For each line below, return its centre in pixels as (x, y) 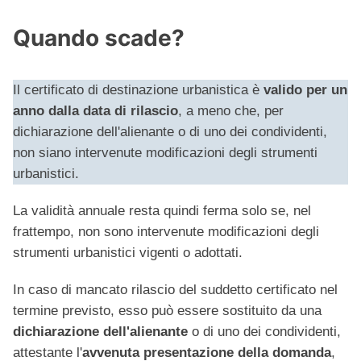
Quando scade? (99, 38)
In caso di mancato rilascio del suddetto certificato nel (175, 290)
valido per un (305, 90)
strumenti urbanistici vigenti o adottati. (128, 253)
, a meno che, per (231, 111)
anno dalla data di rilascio (95, 111)
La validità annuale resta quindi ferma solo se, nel (162, 211)
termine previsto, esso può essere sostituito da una (167, 311)
